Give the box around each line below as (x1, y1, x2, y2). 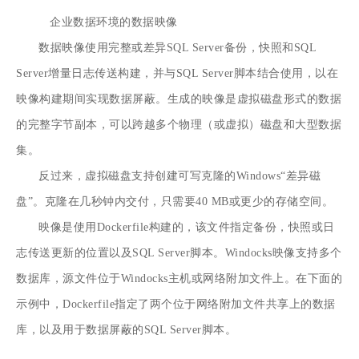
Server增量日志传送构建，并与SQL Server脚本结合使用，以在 (16, 67, 339, 79)
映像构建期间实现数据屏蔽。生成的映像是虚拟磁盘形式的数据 (16, 92, 342, 105)
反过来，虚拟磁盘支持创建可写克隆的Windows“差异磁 (38, 169, 321, 182)
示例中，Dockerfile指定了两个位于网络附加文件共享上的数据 (16, 297, 336, 310)
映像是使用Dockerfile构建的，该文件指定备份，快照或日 (38, 220, 335, 233)
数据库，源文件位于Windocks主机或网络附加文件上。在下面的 (16, 272, 343, 284)
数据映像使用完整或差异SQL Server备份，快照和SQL (38, 41, 317, 54)
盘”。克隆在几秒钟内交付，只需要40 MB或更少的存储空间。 (16, 195, 334, 208)
